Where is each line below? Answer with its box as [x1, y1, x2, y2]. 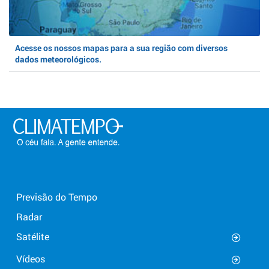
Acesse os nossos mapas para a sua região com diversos [15, 41, 228, 53]
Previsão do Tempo [16, 190, 97, 203]
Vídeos [16, 252, 45, 265]
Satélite [16, 229, 49, 243]
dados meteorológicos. [15, 53, 101, 65]
